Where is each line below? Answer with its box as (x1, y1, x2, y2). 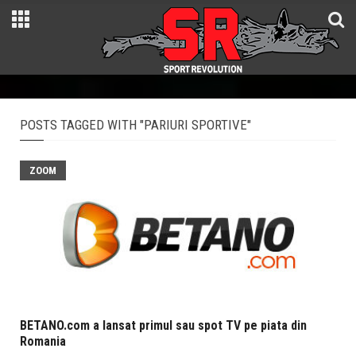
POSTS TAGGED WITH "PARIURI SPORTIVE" (20, 117, 251, 133)
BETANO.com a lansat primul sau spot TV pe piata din (20, 317, 307, 333)
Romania (20, 333, 66, 349)
